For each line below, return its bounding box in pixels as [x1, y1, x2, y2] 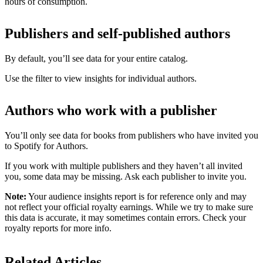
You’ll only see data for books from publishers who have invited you [5, 130, 258, 140]
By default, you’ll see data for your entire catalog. [5, 53, 188, 63]
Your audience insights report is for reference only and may [26, 191, 247, 201]
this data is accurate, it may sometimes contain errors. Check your [5, 212, 246, 222]
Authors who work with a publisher [5, 102, 217, 118]
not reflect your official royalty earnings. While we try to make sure [5, 201, 253, 212]
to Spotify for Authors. [5, 140, 88, 151]
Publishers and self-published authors [5, 25, 230, 41]
